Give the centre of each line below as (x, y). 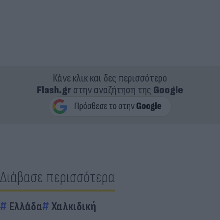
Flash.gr (54, 90)
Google (168, 90)
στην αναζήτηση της (112, 90)
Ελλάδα (26, 206)
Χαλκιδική (74, 206)
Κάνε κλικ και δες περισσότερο (110, 78)
